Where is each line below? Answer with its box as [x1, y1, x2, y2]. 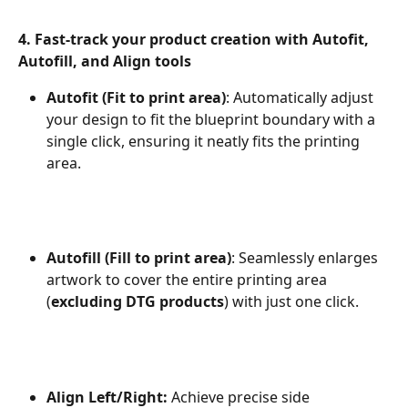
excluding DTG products [51, 291, 224, 312]
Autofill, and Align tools [18, 50, 191, 71]
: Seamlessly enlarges [231, 248, 382, 269]
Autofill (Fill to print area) [46, 248, 231, 269]
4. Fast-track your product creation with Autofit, [18, 28, 372, 49]
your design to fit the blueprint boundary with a [46, 108, 379, 129]
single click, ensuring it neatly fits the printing [46, 130, 363, 151]
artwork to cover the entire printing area [46, 270, 331, 291]
